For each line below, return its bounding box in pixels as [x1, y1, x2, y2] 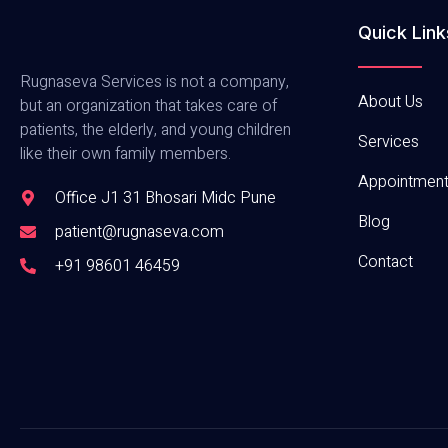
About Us [357, 90, 423, 115]
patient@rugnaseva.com [55, 220, 224, 245]
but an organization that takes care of [20, 94, 277, 119]
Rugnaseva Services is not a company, [20, 70, 289, 95]
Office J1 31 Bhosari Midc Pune [55, 186, 276, 211]
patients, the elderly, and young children [20, 118, 291, 143]
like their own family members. [20, 142, 231, 167]
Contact [357, 250, 413, 275]
